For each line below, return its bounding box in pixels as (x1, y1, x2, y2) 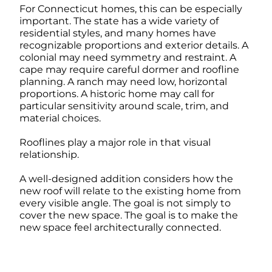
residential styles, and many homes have (19, 27, 216, 39)
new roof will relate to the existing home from (19, 185, 241, 197)
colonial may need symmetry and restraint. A (19, 52, 236, 64)
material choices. (19, 112, 101, 124)
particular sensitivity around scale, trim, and (19, 100, 229, 112)
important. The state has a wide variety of (19, 15, 219, 27)
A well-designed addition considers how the (19, 173, 233, 185)
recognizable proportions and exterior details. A (19, 39, 248, 52)
